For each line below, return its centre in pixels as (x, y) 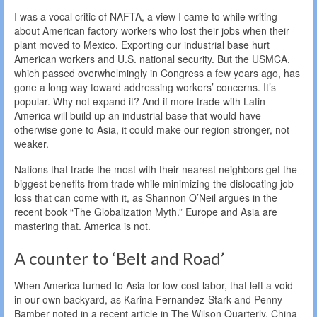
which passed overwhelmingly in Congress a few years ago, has (157, 73)
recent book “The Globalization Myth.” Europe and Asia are (146, 211)
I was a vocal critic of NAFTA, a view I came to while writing (146, 16)
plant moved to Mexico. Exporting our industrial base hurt (142, 44)
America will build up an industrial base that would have (138, 115)
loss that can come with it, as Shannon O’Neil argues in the (146, 197)
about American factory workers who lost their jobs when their (152, 30)
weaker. (31, 143)
